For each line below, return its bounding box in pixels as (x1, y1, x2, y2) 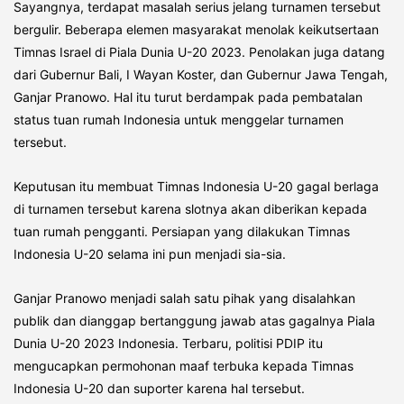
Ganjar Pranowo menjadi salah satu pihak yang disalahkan (14, 290, 355, 307)
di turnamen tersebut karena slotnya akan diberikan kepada (14, 201, 367, 217)
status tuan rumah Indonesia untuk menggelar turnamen (14, 112, 344, 128)
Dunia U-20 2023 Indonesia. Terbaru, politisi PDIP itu (14, 335, 323, 352)
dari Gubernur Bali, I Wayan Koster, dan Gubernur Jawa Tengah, (14, 67, 388, 83)
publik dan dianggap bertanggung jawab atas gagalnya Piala (14, 313, 375, 329)
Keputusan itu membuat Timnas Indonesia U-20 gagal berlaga (14, 179, 379, 195)
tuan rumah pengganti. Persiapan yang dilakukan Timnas (14, 224, 350, 240)
